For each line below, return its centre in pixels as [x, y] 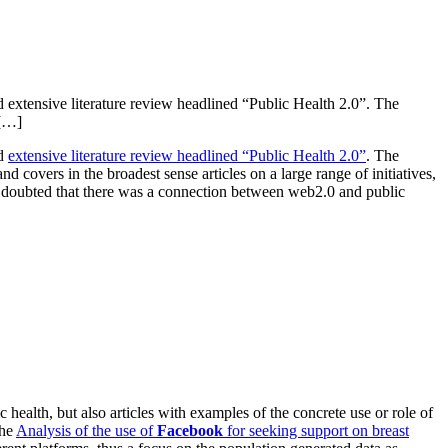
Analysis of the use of [86, 431]
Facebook [190, 431]
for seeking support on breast [316, 431]
